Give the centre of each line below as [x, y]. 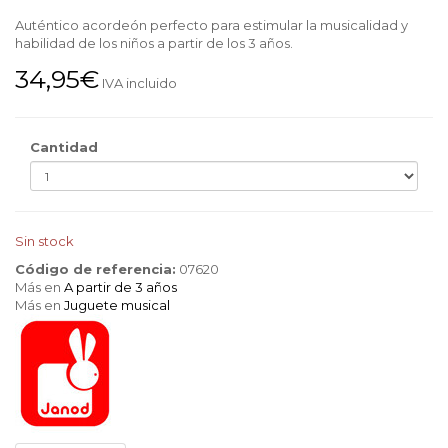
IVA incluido [139, 83]
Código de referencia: [95, 269]
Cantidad [64, 147]
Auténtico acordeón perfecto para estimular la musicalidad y [211, 25]
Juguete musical [117, 305]
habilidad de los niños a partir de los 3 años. [154, 43]
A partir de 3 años [120, 287]
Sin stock [44, 241]
